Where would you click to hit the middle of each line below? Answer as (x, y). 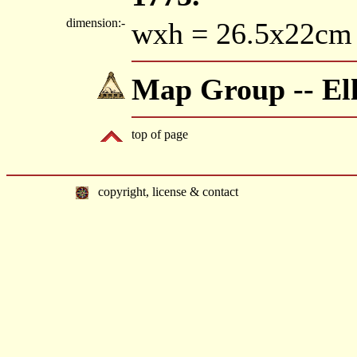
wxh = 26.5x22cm (242, 33)
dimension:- (97, 23)
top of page (160, 134)
